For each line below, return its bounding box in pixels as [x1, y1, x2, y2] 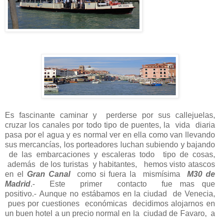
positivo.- [5, 190, 39, 198]
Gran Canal [27, 170, 70, 179]
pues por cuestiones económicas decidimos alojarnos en [5, 199, 215, 208]
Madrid [5, 180, 30, 189]
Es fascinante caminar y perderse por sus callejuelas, [5, 111, 215, 120]
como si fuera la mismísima [70, 170, 188, 179]
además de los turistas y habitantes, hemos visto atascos [5, 160, 215, 169]
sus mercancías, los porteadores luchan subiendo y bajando [5, 140, 215, 149]
